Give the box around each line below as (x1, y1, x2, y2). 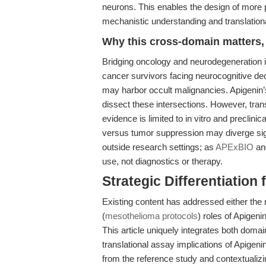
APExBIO (216, 142, 254, 152)
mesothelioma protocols (105, 211, 198, 221)
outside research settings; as (102, 142, 216, 152)
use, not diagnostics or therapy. (102, 156, 223, 166)
